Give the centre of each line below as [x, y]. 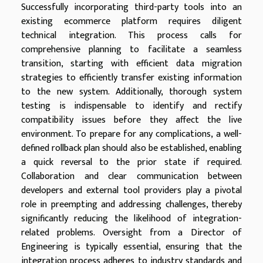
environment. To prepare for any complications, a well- [131, 134]
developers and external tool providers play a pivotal [131, 190]
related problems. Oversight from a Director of [131, 232]
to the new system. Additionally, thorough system [131, 92]
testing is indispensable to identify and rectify [131, 106]
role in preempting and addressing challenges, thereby [131, 204]
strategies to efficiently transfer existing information [131, 77]
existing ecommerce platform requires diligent [131, 21]
